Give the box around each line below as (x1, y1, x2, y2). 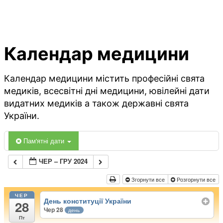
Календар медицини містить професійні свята (4, 73, 205, 84)
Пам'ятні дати (23, 136, 66, 146)
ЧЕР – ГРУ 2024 (39, 156, 88, 166)
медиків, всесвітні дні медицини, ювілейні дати (4, 86, 210, 97)
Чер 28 (44, 205, 65, 214)
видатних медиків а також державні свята (4, 98, 189, 109)
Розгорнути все (175, 175, 217, 184)
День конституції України (44, 195, 132, 206)
